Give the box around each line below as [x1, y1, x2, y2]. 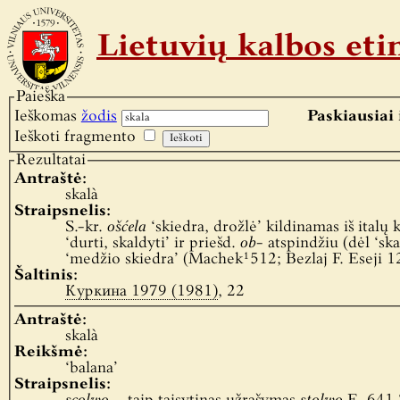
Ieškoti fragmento [13, 129, 136, 145]
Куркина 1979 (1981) [64, 284, 218, 300]
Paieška [15, 89, 65, 104]
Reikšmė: [13, 344, 87, 360]
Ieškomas [13, 108, 81, 124]
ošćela [106, 220, 146, 236]
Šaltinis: [13, 268, 78, 284]
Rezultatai [15, 152, 86, 168]
